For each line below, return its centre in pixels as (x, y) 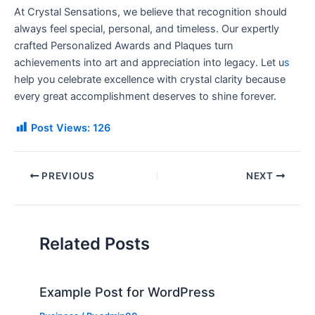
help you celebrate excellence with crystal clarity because (150, 79)
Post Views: (60, 128)
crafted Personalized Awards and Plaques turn (124, 45)
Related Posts (95, 244)
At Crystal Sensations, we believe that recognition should (150, 12)
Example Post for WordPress (128, 291)
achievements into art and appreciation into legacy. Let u (149, 62)
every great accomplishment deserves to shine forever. (145, 96)
